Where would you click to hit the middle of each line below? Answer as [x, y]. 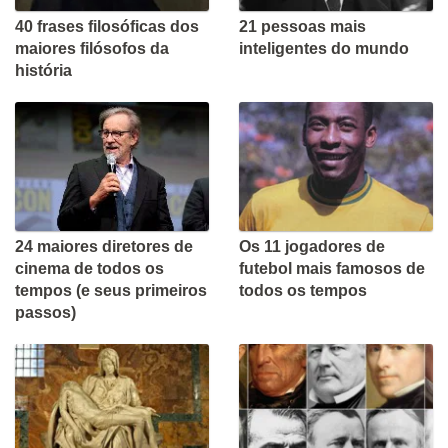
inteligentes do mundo [324, 49]
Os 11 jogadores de [312, 247]
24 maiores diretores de [104, 247]
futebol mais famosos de [332, 269]
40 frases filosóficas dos [107, 27]
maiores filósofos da [92, 49]
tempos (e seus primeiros [111, 291]
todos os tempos [303, 291]
